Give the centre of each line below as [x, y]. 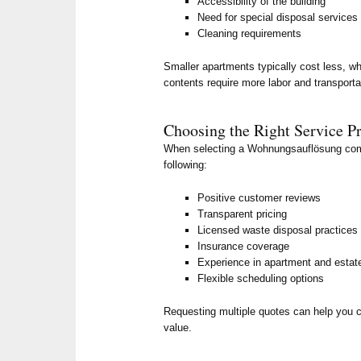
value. [178, 328]
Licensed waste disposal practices [278, 230]
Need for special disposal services [278, 18]
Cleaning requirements [250, 34]
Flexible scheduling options [261, 279]
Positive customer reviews [259, 198]
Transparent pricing [243, 214]
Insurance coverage [244, 247]
